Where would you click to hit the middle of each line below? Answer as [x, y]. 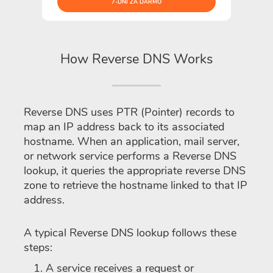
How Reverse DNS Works [136, 59]
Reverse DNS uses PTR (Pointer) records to [129, 112]
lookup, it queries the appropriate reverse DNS [135, 170]
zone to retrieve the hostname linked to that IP [136, 185]
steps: [38, 247]
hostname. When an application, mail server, [132, 141]
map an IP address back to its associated [124, 126]
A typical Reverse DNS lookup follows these [130, 232]
